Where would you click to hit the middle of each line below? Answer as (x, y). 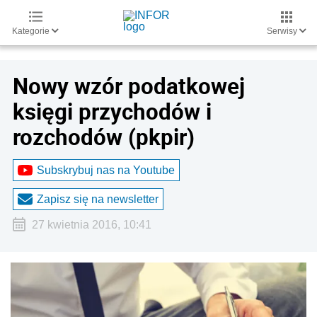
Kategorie (32, 31)
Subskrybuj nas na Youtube (106, 170)
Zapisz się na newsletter (98, 199)
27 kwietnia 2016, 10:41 (91, 225)
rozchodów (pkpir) (104, 137)
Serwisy (283, 31)
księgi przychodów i (112, 111)
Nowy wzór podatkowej (129, 86)
